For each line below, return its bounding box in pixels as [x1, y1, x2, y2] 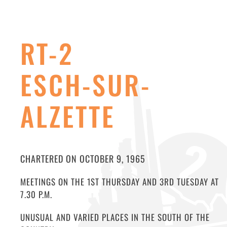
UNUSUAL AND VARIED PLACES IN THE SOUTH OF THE [20, 211, 210, 223]
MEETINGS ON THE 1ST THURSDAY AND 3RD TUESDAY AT [20, 175, 219, 188]
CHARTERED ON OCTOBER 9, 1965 [20, 152, 145, 165]
